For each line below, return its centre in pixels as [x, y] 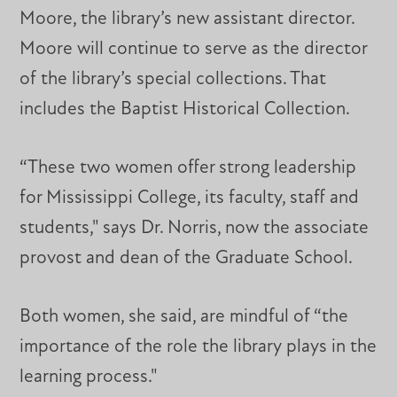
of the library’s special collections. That [173, 80]
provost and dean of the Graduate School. [187, 258]
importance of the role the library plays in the [198, 346]
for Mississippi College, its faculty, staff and [190, 198]
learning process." [89, 377]
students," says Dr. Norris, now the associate [195, 228]
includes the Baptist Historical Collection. [185, 110]
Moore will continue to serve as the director [194, 50]
